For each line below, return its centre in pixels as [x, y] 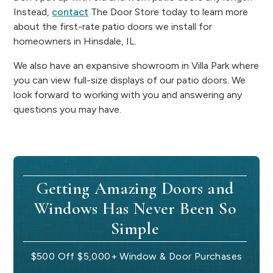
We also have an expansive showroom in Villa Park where [136, 66]
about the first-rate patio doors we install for [113, 27]
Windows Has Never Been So [135, 208]
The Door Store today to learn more [168, 12]
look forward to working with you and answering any [128, 95]
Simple [135, 229]
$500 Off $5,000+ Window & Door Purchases [136, 256]
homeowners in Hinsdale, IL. [75, 41]
